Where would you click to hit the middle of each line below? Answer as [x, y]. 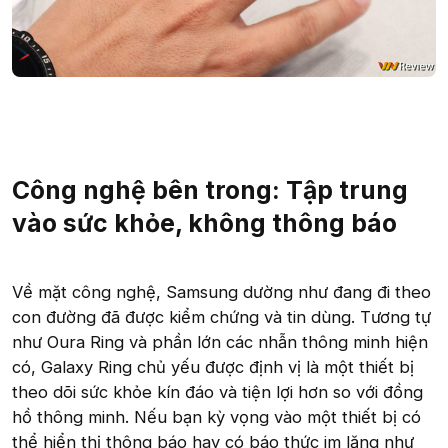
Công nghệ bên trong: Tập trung [210, 189]
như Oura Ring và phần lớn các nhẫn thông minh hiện [220, 341]
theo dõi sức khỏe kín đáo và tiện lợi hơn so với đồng [217, 391]
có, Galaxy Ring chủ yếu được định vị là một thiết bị [213, 366]
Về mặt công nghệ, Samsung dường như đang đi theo [221, 291]
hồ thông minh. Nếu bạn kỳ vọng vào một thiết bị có [216, 416]
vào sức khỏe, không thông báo [204, 222]
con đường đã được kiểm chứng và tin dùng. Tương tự [221, 316]
